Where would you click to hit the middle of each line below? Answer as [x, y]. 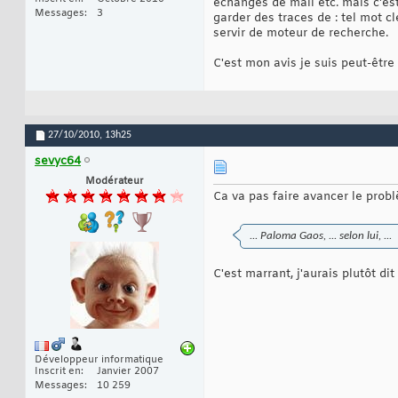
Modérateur [115, 182]
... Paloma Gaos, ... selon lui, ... [321, 236]
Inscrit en [58, 372]
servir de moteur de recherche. [301, 34]
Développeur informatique [99, 360]
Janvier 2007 [128, 372]
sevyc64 [58, 162]
